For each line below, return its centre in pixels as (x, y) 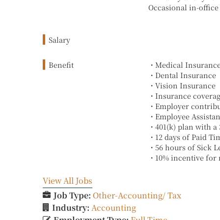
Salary (59, 39)
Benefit (61, 64)
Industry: (72, 207)
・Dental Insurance (182, 75)
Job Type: (73, 195)
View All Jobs (68, 180)
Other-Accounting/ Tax (137, 195)
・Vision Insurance (182, 85)
